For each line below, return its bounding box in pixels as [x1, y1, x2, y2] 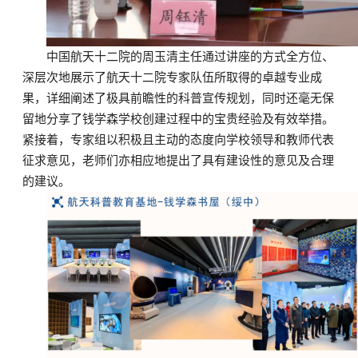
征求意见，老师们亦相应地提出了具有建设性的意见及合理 [22, 153, 334, 167]
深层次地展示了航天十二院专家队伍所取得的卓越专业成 [22, 70, 322, 84]
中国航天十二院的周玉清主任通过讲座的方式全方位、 [46, 50, 334, 63]
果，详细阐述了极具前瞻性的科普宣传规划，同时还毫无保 [22, 91, 334, 105]
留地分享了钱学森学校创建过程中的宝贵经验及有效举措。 [22, 112, 334, 125]
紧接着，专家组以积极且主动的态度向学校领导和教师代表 [22, 133, 334, 146]
